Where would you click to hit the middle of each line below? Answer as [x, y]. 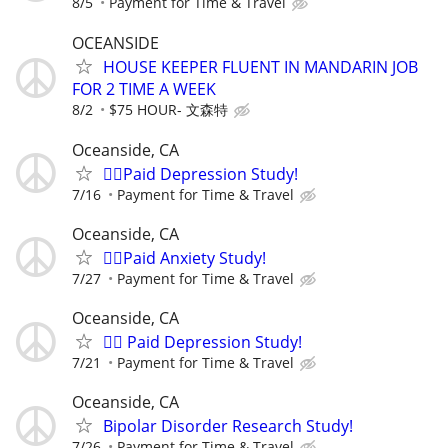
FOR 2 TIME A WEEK [144, 88]
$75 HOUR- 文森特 [168, 109]
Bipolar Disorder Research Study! [228, 426]
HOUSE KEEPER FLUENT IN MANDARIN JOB [260, 66]
